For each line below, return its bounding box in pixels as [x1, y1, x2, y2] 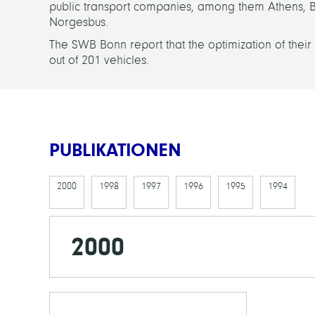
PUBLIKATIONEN [49, 139, 181, 160]
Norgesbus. [49, 15, 108, 29]
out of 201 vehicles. [49, 53, 149, 67]
